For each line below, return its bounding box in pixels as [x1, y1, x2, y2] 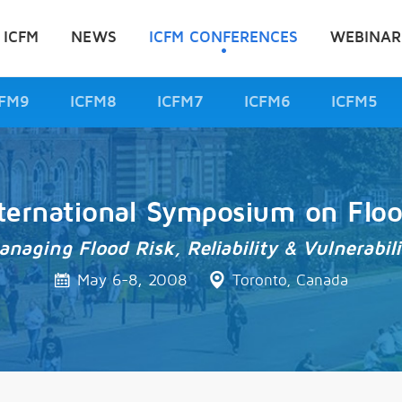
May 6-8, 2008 [77, 271, 187, 289]
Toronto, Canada [232, 271, 348, 289]
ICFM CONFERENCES [149, 29, 298, 46]
